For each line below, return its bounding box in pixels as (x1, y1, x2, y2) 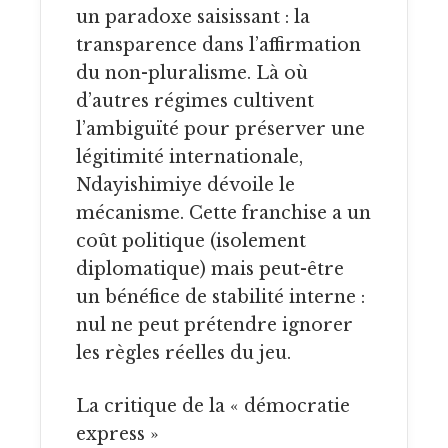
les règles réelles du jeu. (76, 341, 291, 364)
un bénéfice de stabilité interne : (76, 285, 365, 308)
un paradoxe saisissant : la (76, 5, 310, 28)
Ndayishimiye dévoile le (76, 173, 295, 196)
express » (76, 423, 159, 446)
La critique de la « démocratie (76, 395, 89, 418)
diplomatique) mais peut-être (76, 257, 344, 280)
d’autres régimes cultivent (76, 89, 314, 112)
